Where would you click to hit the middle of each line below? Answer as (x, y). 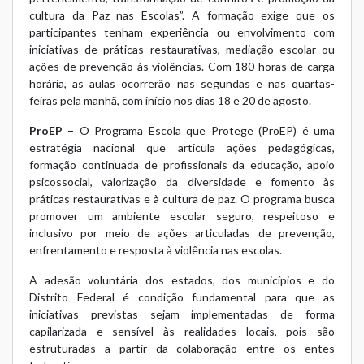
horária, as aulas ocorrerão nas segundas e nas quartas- (182, 84)
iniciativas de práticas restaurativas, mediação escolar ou (182, 50)
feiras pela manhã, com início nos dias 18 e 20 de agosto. (170, 101)
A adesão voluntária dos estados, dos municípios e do (182, 280)
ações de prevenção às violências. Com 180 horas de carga (182, 67)
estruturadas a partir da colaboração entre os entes (182, 349)
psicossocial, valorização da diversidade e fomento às (182, 182)
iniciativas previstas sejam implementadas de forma (182, 314)
